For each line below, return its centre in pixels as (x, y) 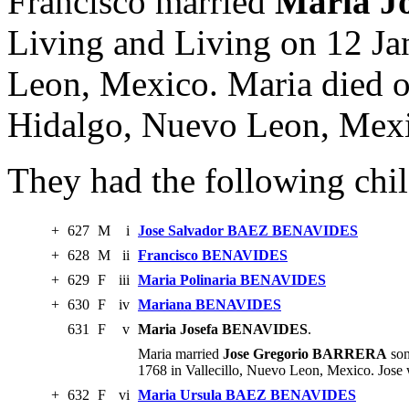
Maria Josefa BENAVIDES (223, 330)
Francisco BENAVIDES (213, 256)
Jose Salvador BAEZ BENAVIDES (248, 231)
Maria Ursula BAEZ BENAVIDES (247, 395)
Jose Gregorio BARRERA (305, 354)
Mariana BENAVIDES (210, 305)
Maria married (180, 354)
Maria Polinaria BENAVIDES (232, 280)
